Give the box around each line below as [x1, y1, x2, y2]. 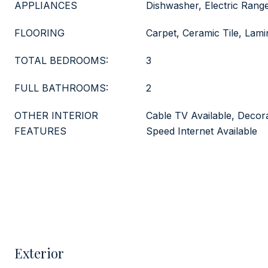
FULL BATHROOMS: [14, 82, 108, 94]
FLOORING [14, 27, 65, 39]
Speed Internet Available [146, 125, 257, 137]
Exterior [14, 244, 64, 262]
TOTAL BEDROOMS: [14, 54, 108, 66]
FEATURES [14, 125, 66, 137]
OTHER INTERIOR [14, 109, 98, 121]
